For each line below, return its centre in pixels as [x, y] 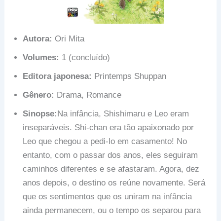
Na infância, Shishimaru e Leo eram [123, 113]
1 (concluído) [85, 57]
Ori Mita [69, 38]
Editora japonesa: [57, 76]
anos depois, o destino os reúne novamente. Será [114, 183]
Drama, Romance [88, 95]
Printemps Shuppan [129, 76]
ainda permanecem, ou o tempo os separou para [112, 210]
